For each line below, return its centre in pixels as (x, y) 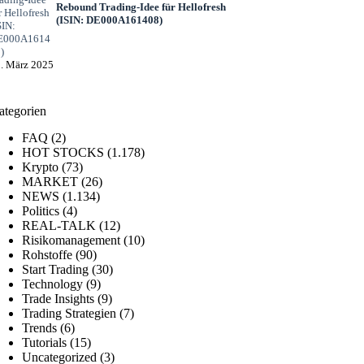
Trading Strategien (69, 313)
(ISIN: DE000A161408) (109, 19)
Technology (53, 284)
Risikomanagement (71, 240)
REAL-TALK (59, 225)
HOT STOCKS (63, 152)
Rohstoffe (48, 254)
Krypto (41, 167)
